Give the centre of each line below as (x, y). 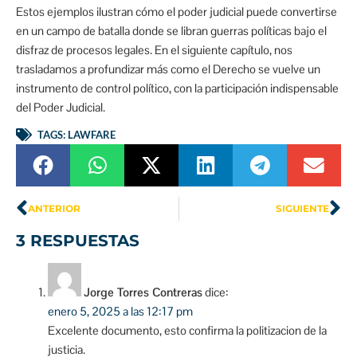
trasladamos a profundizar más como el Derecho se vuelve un (168, 69)
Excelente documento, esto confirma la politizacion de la (187, 330)
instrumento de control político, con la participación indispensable (177, 88)
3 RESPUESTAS (78, 240)
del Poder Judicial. (61, 108)
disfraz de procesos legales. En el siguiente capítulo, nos (154, 50)
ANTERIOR (54, 209)
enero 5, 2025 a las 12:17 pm (120, 311)
